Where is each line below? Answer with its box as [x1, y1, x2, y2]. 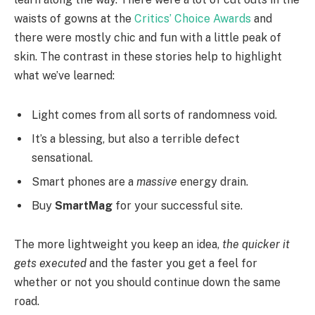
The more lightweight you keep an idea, [14, 238, 222, 252]
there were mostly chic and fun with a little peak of [14, 30, 281, 44]
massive [136, 174, 177, 188]
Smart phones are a [32, 174, 136, 188]
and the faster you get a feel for [86, 257, 257, 271]
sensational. [32, 150, 93, 165]
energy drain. [177, 174, 248, 188]
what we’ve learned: [14, 68, 115, 82]
